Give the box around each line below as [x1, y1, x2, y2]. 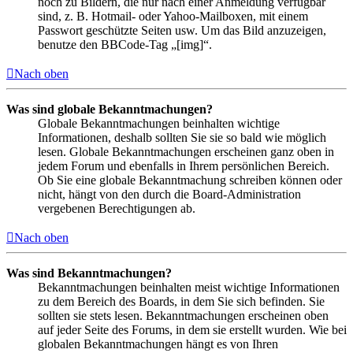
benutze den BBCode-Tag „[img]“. [38, 37, 212, 51]
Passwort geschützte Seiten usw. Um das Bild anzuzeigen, [38, 23, 326, 37]
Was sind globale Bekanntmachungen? [6, 102, 213, 116]
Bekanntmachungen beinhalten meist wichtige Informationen [38, 280, 340, 294]
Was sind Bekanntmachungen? [6, 266, 172, 280]
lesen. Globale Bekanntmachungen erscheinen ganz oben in [38, 144, 334, 158]
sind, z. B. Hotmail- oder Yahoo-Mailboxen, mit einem [38, 9, 308, 23]
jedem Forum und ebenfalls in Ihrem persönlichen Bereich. [38, 158, 329, 173]
